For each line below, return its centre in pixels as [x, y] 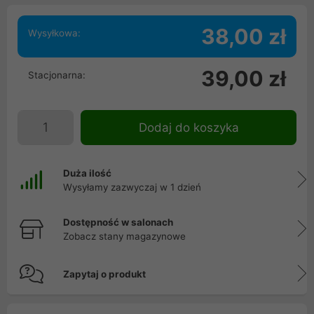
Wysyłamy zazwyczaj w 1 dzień [132, 187]
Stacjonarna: [57, 75]
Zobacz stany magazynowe [124, 236]
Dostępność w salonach [118, 222]
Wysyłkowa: [54, 33]
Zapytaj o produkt [104, 274]
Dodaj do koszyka [189, 128]
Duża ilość [87, 173]
